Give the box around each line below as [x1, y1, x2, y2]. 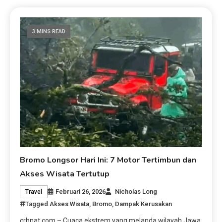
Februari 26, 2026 [55, 187, 106, 195]
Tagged [25, 200, 50, 208]
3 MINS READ [32, 28, 66, 35]
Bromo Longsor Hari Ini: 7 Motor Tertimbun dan [20, 154, 197, 166]
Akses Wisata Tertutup [20, 168, 110, 179]
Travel [25, 188, 43, 195]
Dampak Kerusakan [115, 200, 172, 208]
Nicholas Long [115, 187, 158, 195]
